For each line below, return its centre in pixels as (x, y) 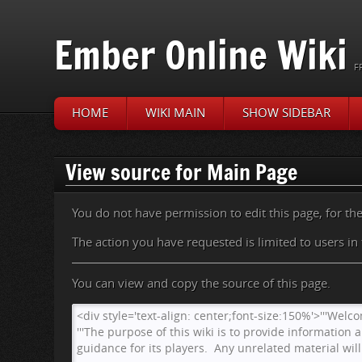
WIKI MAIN (176, 113)
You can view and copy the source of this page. (202, 283)
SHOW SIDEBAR (287, 113)
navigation (134, 148)
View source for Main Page (182, 172)
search (187, 148)
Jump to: (80, 148)
